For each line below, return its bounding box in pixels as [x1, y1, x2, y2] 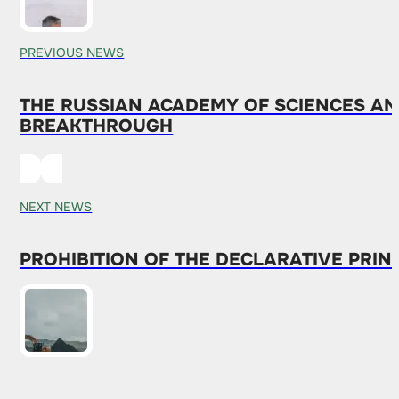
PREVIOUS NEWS [20, 45, 125, 61]
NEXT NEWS [20, 198, 93, 215]
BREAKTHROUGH [20, 114, 174, 138]
